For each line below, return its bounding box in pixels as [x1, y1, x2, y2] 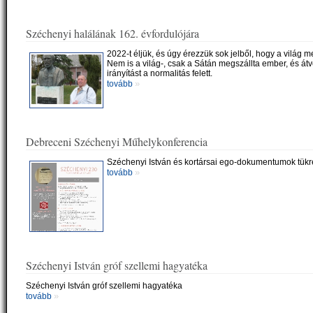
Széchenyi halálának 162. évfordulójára [26, 26, 199, 41]
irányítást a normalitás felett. [107, 68, 212, 78]
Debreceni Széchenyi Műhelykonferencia [26, 134, 208, 150]
